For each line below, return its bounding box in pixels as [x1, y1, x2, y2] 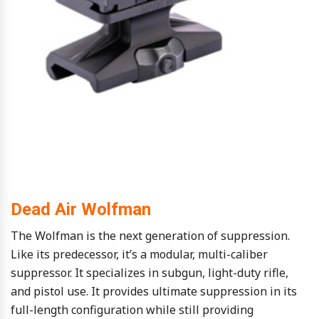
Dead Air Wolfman [11, 199, 151, 220]
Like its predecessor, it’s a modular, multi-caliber [11, 246, 268, 263]
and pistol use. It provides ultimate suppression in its [11, 283, 297, 300]
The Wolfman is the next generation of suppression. [11, 228, 290, 244]
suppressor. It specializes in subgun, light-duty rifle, [11, 265, 288, 281]
